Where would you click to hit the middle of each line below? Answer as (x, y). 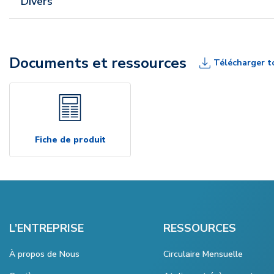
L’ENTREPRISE (46, 228)
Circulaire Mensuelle (203, 254)
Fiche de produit (70, 139)
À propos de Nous (44, 254)
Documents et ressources (98, 63)
